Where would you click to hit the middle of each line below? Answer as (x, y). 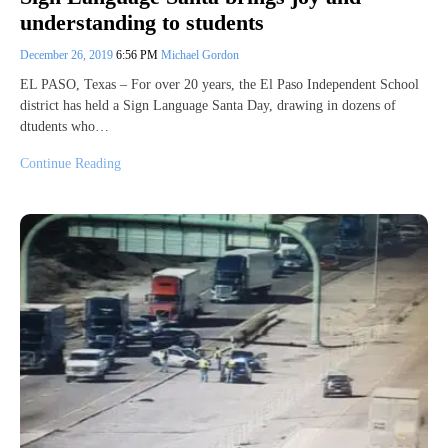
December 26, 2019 (68, 55)
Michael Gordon (200, 55)
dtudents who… (64, 127)
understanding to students (142, 23)
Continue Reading (70, 164)
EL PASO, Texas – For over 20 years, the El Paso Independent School (219, 85)
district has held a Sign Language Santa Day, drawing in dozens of (208, 106)
